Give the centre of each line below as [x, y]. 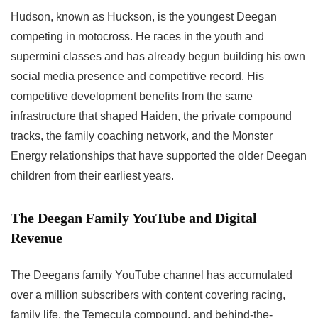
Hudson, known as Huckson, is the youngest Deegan [144, 17]
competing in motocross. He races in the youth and [137, 37]
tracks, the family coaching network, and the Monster [142, 136]
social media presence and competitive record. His [137, 77]
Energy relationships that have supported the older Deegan [159, 156]
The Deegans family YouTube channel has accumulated [152, 275]
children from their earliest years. [92, 176]
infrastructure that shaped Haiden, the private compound [151, 116]
